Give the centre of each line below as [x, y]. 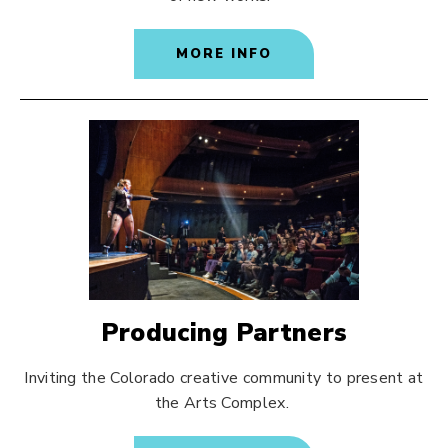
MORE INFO [224, 54]
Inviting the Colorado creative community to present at [224, 378]
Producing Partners [224, 333]
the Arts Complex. [224, 403]
